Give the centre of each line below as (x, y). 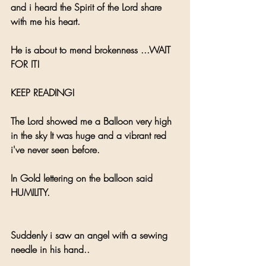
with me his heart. (45, 21)
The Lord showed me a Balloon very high (93, 121)
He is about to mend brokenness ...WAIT (92, 50)
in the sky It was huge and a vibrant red (90, 135)
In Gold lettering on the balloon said (83, 178)
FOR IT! (25, 64)
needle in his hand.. (52, 249)
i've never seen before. (55, 149)
